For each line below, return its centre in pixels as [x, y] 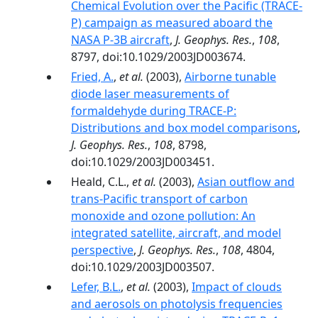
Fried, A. [92, 77]
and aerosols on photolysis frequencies [177, 304]
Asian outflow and [246, 182]
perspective [102, 250]
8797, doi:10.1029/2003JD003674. [158, 57]
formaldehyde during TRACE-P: [154, 111]
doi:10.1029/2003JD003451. [143, 162]
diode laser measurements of [150, 94]
